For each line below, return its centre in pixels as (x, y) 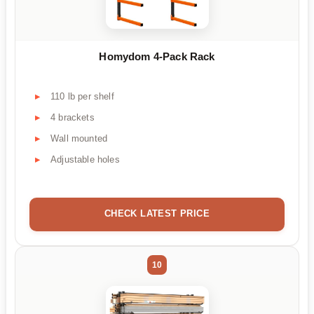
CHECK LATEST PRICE (157, 214)
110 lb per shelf (82, 97)
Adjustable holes (85, 160)
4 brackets (73, 118)
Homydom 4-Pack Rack (157, 56)
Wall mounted (79, 139)
